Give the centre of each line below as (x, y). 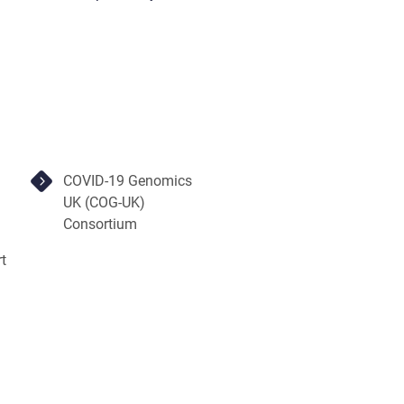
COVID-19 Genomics (128, 180)
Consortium (102, 224)
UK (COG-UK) (105, 202)
